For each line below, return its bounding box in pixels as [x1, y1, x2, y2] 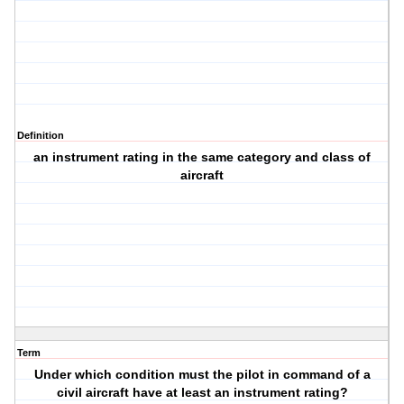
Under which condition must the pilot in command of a [33, 367, 371, 382]
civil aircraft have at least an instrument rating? [56, 385, 348, 400]
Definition [17, 130, 64, 142]
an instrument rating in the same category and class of [33, 150, 372, 165]
